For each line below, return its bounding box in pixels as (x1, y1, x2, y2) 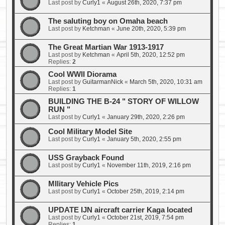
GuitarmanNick (82, 78, 123, 85)
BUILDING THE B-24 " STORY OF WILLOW (48, 97, 199, 105)
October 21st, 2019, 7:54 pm (107, 213, 184, 221)
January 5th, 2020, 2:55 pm (107, 135, 181, 143)
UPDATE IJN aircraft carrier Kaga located (48, 205, 192, 214)
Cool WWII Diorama (48, 70, 117, 78)
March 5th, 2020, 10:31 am (130, 78, 202, 85)
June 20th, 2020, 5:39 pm (117, 25, 186, 32)
